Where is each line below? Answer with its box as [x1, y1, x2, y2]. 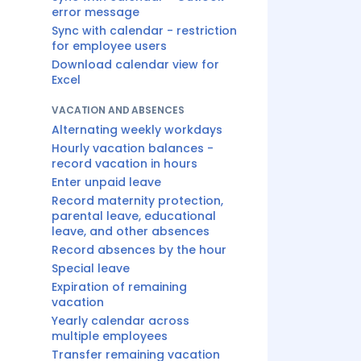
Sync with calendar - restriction [52, 23, 237, 39]
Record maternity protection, [52, 193, 223, 209]
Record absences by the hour [52, 242, 226, 258]
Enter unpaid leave [52, 174, 161, 190]
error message [52, 4, 139, 20]
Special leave [52, 260, 130, 276]
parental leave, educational [52, 208, 216, 224]
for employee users [52, 38, 167, 54]
